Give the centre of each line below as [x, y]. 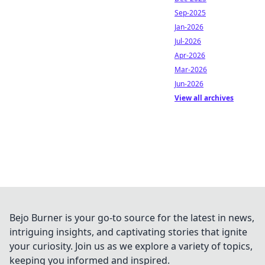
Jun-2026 [189, 84]
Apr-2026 [190, 55]
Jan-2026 [189, 27]
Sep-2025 [190, 13]
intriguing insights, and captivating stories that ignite [128, 232]
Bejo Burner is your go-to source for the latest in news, [132, 218]
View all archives [204, 98]
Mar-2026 [191, 70]
